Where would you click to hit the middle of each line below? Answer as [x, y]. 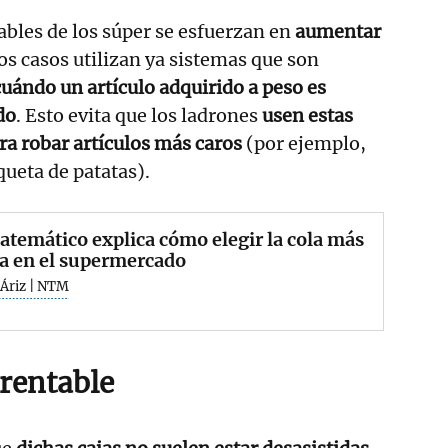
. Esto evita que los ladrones [137, 116]
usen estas [305, 116]
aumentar [336, 32]
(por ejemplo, [306, 144]
